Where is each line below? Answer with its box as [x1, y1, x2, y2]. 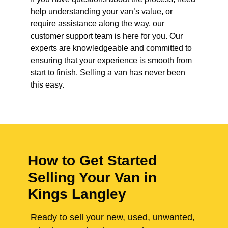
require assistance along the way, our [31, 19, 164, 28]
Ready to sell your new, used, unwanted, [28, 212, 195, 223]
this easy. [31, 80, 64, 90]
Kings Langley [28, 186, 126, 203]
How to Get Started [28, 153, 157, 169]
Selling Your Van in [28, 169, 157, 186]
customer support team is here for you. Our [31, 32, 183, 41]
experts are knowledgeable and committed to [31, 44, 192, 53]
